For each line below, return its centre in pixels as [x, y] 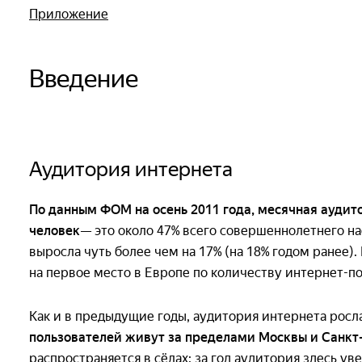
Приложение [69, 14]
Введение [84, 78]
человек [55, 230]
